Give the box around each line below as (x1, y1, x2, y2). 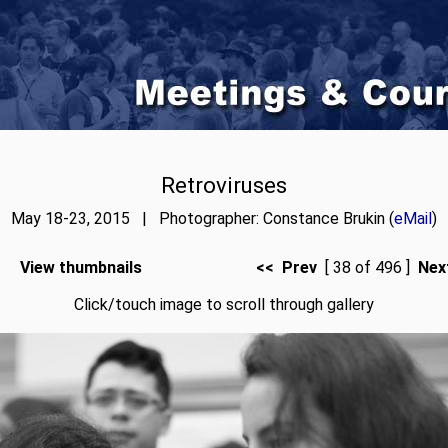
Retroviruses (161, 172, 287, 198)
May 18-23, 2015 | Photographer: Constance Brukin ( (11, 209, 394, 228)
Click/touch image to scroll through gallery (74, 295, 374, 314)
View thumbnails (19, 258, 142, 277)
